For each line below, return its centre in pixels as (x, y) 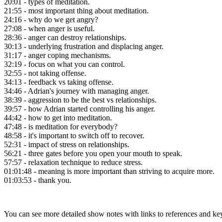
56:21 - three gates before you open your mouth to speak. (93, 153)
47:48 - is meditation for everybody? (61, 126)
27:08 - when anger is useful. (49, 28)
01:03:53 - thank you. (38, 180)
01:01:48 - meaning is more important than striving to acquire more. (109, 171)
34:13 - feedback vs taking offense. (59, 82)
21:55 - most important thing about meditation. (76, 10)
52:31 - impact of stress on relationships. (67, 144)
